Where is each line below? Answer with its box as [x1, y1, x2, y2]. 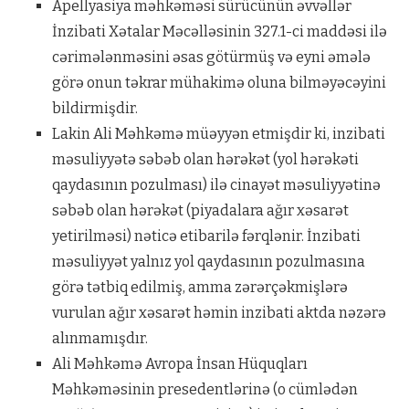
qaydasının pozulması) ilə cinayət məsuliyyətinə [51, 175, 381, 194]
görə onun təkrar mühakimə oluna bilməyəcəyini [51, 73, 386, 91]
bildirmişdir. [51, 99, 138, 117]
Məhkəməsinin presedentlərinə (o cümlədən [51, 380, 358, 398]
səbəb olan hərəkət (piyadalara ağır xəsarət [51, 201, 349, 219]
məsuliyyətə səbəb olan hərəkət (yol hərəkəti [51, 150, 359, 168]
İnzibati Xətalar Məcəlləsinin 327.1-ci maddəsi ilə [51, 22, 387, 40]
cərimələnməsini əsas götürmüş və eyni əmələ [51, 47, 371, 66]
